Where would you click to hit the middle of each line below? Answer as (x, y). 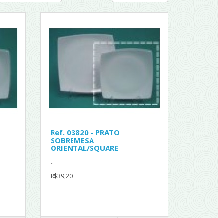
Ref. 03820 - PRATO (85, 133)
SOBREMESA (73, 140)
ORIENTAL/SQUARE (85, 148)
